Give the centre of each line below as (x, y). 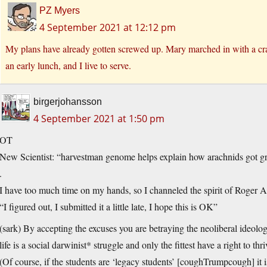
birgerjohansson (68, 102)
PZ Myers (60, 11)
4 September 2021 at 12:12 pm (108, 28)
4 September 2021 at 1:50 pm (99, 119)
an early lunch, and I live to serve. (68, 66)
